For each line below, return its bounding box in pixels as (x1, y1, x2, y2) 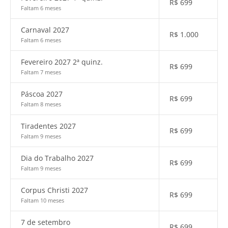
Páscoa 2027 (21, 89, 63, 99)
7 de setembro (21, 217, 70, 227)
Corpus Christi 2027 (21, 185, 88, 195)
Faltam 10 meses (21, 196, 64, 204)
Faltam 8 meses (21, 100, 61, 108)
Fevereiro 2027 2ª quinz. (21, 57, 103, 67)
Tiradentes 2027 (21, 121, 76, 131)
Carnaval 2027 (21, 25, 69, 35)
